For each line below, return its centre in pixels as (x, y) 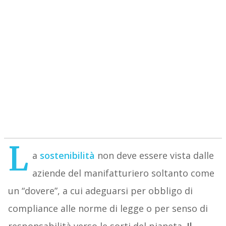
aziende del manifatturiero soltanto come (123, 173)
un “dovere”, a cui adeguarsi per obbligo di (100, 191)
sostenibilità (67, 156)
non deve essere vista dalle (155, 156)
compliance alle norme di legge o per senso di (108, 209)
